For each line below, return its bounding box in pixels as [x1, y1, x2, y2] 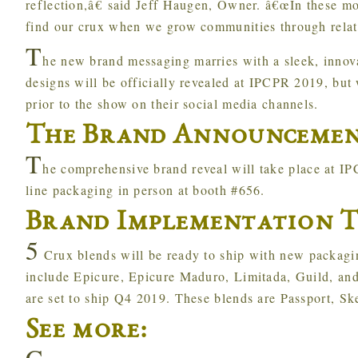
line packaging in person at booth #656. [26, 181, 265, 198]
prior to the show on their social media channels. [26, 95, 319, 112]
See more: [26, 317, 149, 345]
